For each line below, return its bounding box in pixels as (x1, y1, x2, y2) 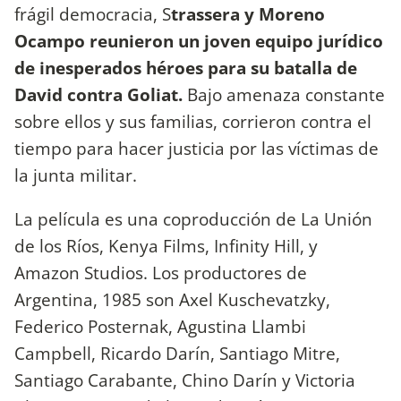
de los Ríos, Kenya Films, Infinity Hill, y (14, 234, 318, 259)
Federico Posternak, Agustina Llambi (14, 314, 306, 339)
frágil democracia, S (14, 2, 171, 27)
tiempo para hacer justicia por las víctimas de (14, 136, 379, 161)
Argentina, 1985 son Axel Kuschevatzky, (14, 287, 330, 312)
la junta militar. (14, 163, 137, 188)
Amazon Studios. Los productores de (14, 260, 307, 286)
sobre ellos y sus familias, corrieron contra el (14, 109, 371, 134)
